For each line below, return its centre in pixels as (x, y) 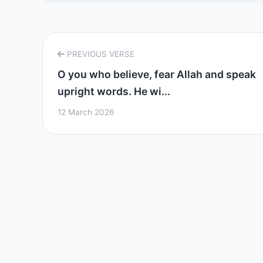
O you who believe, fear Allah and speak (157, 74)
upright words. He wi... (114, 91)
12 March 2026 (86, 112)
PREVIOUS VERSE (100, 54)
